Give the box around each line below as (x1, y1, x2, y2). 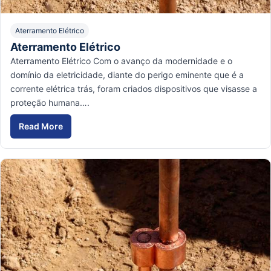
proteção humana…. (10, 97, 90, 108)
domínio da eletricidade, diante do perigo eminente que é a (10, 69, 244, 80)
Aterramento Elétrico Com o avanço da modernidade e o (10, 55, 232, 66)
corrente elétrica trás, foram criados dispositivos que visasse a (10, 83, 257, 94)
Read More (19, 121, 63, 132)
